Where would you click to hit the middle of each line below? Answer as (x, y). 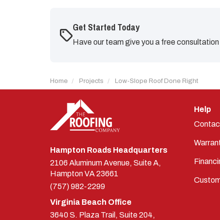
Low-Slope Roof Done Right (157, 81)
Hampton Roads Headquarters (109, 150)
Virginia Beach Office (91, 202)
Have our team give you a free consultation (146, 42)
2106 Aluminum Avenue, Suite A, (106, 163)
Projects (91, 81)
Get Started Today (106, 27)
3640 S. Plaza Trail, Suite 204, (103, 215)
